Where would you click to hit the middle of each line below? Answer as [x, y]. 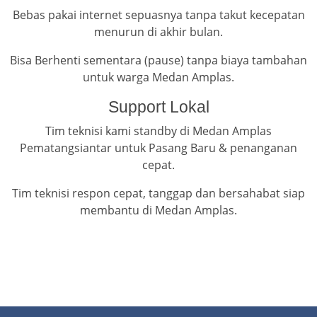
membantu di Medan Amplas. [158, 211]
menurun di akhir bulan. [158, 32]
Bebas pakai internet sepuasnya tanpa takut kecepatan [158, 15]
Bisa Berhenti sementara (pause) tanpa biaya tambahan [158, 60]
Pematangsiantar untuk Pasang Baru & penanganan [158, 148]
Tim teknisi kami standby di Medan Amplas [158, 131]
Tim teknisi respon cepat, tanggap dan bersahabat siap [158, 194]
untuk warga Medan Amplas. [158, 77]
